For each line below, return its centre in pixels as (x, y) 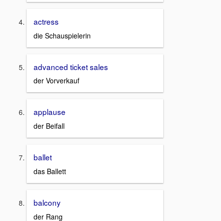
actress (46, 21)
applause (50, 112)
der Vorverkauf (56, 81)
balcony (47, 202)
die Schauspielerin (62, 35)
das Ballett (50, 171)
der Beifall (49, 126)
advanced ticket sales (71, 66)
